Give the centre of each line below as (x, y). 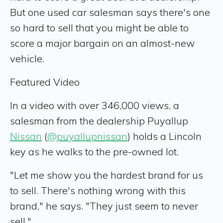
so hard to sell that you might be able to (99, 27)
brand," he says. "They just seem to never (104, 206)
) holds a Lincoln (165, 136)
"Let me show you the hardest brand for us (107, 175)
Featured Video (45, 82)
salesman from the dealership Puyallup (99, 120)
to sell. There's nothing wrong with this (98, 190)
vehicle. (27, 58)
